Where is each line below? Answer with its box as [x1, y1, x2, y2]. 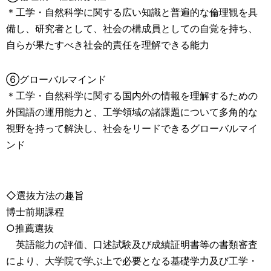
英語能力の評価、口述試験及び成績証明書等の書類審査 [6, 238, 258, 250]
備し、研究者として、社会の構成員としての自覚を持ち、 [6, 22, 258, 34]
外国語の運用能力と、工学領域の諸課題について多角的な [6, 106, 258, 118]
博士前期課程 [6, 206, 64, 218]
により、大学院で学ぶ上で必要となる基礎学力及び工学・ [6, 255, 258, 267]
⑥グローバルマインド [6, 73, 106, 85]
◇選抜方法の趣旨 [6, 189, 84, 201]
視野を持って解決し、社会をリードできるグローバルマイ [6, 122, 258, 134]
